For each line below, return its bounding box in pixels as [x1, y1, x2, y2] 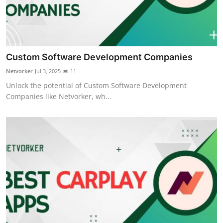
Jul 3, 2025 [35, 67, 61, 75]
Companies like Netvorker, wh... [6, 92, 111, 102]
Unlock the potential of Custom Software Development [6, 81, 187, 91]
